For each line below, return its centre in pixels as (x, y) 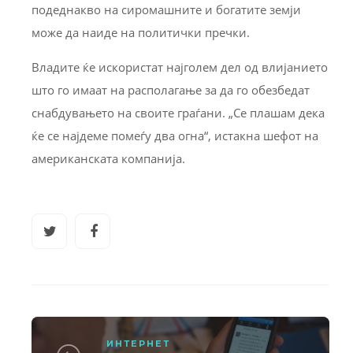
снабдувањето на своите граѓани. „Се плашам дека (178, 112)
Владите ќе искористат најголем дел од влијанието (180, 67)
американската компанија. (108, 158)
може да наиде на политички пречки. (141, 32)
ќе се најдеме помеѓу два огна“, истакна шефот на (175, 135)
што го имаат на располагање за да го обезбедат (171, 89)
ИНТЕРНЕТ (138, 343)
